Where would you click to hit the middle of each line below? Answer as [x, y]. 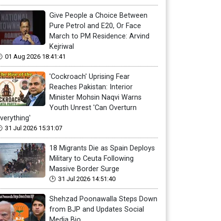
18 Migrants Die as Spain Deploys [102, 148]
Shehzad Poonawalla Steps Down [103, 199]
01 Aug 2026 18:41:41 [35, 56]
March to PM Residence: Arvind [99, 36]
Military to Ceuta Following [92, 159]
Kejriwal [62, 47]
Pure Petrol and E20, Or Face [95, 26]
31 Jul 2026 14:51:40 [87, 179]
